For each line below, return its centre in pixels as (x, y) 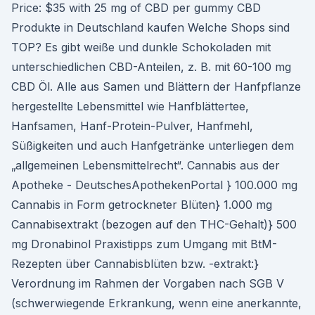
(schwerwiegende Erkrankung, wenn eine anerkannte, (156, 303)
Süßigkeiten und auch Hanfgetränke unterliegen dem (153, 146)
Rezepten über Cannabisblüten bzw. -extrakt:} (135, 264)
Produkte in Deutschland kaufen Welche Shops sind (150, 27)
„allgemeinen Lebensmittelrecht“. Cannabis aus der (146, 165)
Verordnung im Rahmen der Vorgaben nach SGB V (148, 283)
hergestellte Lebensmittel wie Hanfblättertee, (130, 106)
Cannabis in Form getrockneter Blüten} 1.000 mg (142, 205)
